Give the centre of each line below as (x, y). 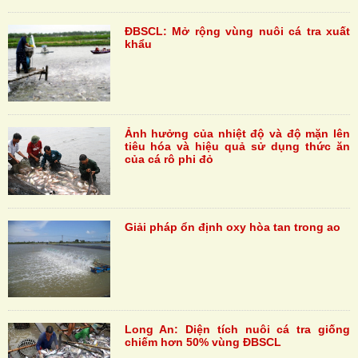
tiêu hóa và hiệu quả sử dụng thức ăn (237, 146)
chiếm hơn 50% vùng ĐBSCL (203, 342)
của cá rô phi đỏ (169, 159)
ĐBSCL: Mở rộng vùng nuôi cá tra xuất (237, 31)
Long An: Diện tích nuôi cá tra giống (237, 329)
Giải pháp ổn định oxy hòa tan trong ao (232, 227)
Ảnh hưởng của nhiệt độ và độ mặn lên (237, 133)
